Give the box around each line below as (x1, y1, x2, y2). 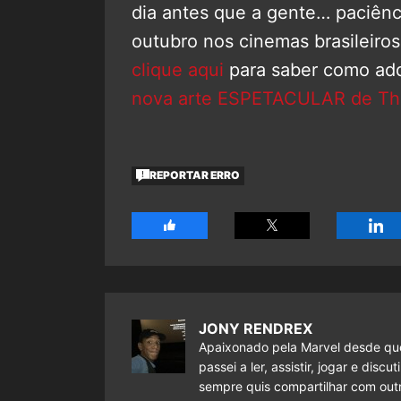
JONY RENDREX (199, 319, 312, 337)
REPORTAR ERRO (149, 168, 241, 183)
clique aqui (132, 58, 224, 81)
